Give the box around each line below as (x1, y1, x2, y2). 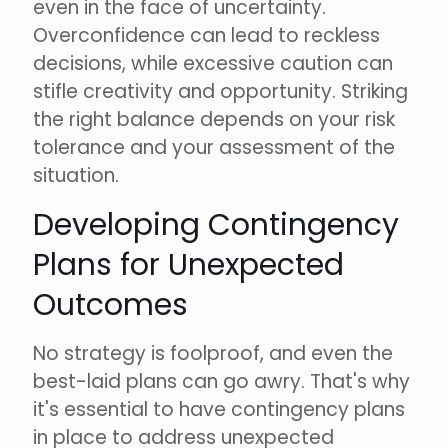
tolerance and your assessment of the (33, 134, 395, 162)
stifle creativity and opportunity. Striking (33, 78, 408, 106)
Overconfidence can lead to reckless (33, 22, 380, 50)
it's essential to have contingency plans (33, 396, 405, 424)
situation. (33, 162, 119, 190)
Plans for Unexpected (33, 244, 344, 287)
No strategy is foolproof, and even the (33, 340, 393, 368)
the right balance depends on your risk (33, 106, 395, 134)
